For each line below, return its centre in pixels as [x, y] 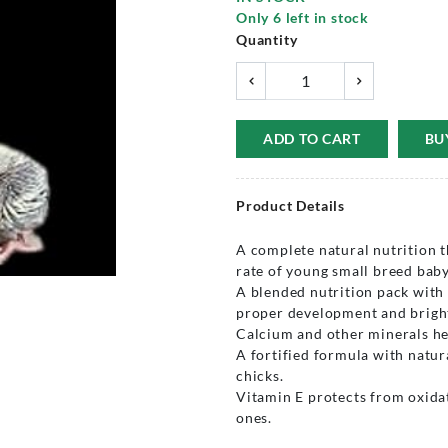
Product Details [290, 205]
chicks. [260, 375]
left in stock [325, 17]
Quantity [267, 39]
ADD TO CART [312, 138]
